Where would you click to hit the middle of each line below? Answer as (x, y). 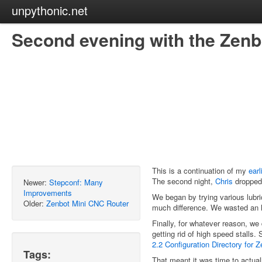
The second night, (184, 181)
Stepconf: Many (76, 182)
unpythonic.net (50, 10)
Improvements (48, 193)
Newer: (36, 182)
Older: (35, 203)
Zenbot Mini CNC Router (87, 203)
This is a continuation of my (200, 170)
